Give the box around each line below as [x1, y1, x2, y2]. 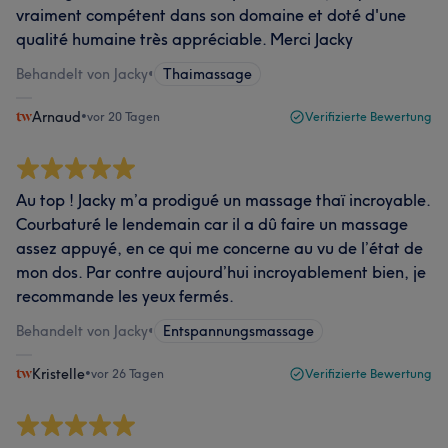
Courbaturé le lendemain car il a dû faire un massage [16, 214, 408, 234]
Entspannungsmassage [163, 322, 314, 340]
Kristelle [32, 365, 85, 383]
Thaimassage [163, 65, 252, 83]
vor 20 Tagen [87, 109, 160, 124]
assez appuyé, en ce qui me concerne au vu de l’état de [16, 238, 423, 258]
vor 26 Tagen [91, 366, 164, 381]
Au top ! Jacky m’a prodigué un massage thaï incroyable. [16, 190, 430, 210]
